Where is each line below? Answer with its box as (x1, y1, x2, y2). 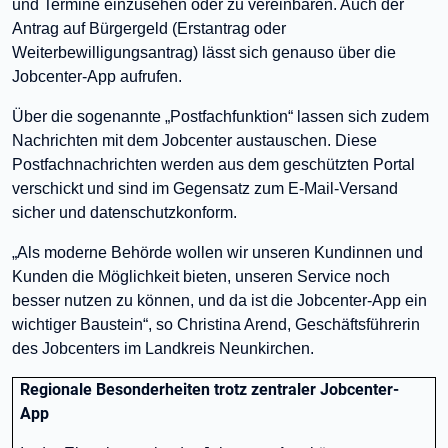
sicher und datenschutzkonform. (12, 204, 241, 221)
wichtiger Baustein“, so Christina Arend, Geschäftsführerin (12, 316, 420, 333)
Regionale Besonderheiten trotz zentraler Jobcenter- (20, 380, 400, 399)
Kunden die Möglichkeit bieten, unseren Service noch (12, 268, 390, 285)
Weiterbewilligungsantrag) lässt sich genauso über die (12, 44, 396, 61)
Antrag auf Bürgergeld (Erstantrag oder (12, 20, 286, 37)
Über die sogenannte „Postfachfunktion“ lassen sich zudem (12, 108, 429, 125)
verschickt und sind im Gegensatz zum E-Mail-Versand (12, 180, 398, 197)
